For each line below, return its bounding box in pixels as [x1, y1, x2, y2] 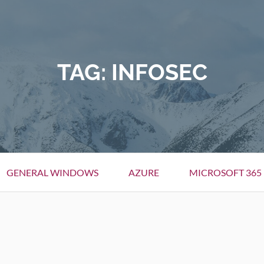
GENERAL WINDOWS [6, 167, 98, 178]
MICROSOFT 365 [189, 167, 262, 178]
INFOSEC [111, 59, 207, 85]
